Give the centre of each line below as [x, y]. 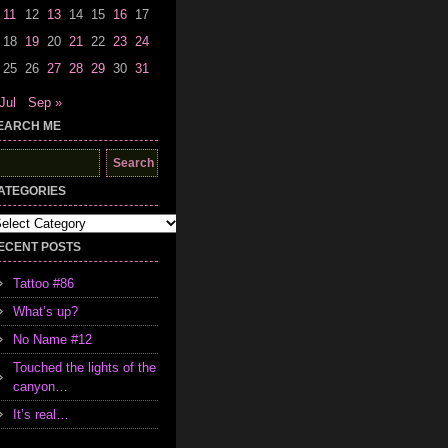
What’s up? [45, 311]
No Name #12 [52, 339]
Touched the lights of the [84, 367]
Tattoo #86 [43, 283]
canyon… [40, 386]
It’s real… [41, 414]
